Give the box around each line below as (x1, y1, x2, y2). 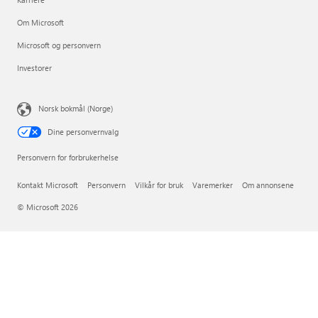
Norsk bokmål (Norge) (38, 102, 113, 114)
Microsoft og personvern (17, 40, 101, 51)
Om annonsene (242, 180, 294, 191)
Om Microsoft (17, 17, 64, 28)
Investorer (17, 62, 52, 74)
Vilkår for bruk (135, 180, 183, 191)
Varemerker (192, 180, 233, 191)
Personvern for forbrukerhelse (17, 152, 119, 163)
